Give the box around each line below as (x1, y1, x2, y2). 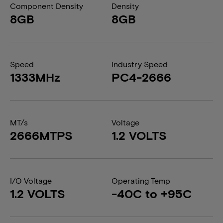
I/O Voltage (10, 176, 52, 185)
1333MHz (10, 70, 60, 84)
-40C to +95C (111, 186, 192, 201)
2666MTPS (10, 128, 73, 142)
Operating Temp (111, 176, 170, 185)
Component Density (10, 1, 83, 10)
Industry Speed (111, 59, 168, 69)
